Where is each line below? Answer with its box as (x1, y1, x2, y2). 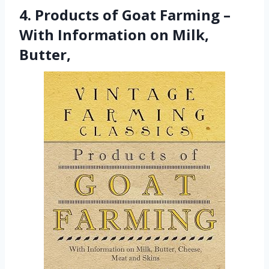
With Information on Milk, (19, 24, 209, 44)
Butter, (19, 44, 71, 64)
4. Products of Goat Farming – (19, 4, 231, 25)
